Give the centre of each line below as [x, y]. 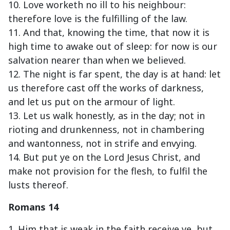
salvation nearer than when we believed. [97, 60]
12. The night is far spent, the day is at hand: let [114, 74]
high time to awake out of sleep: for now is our [113, 46]
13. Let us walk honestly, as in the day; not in [107, 116]
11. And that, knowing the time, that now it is [109, 33]
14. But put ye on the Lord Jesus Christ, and [104, 157]
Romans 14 [33, 207]
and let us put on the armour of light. [92, 102]
